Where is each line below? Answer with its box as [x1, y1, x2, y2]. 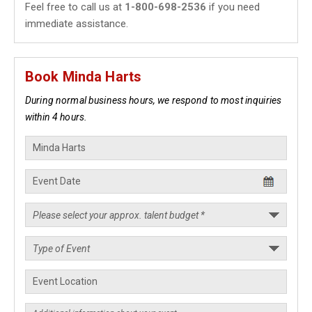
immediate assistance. [25, 17, 128, 30]
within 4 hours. [25, 111, 88, 123]
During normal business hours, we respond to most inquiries [25, 95, 282, 106]
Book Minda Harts [25, 68, 142, 85]
